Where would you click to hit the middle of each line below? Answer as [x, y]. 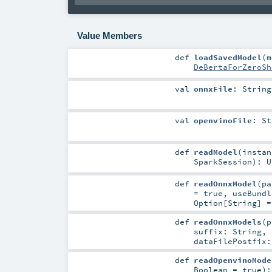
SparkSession [223, 162]
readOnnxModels [227, 222]
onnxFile [213, 88]
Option [208, 203]
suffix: [213, 232]
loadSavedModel [227, 57]
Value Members [109, 35]
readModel [215, 152]
